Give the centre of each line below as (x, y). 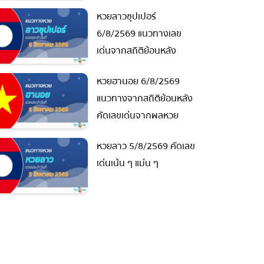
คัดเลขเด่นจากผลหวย (133, 115)
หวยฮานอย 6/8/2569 (133, 81)
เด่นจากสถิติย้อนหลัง (132, 50)
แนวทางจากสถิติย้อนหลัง (140, 98)
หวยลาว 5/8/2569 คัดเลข (141, 146)
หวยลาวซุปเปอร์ (122, 16)
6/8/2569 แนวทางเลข (134, 33)
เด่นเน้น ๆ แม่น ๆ (123, 164)
